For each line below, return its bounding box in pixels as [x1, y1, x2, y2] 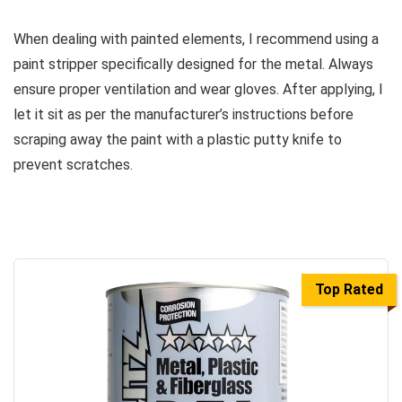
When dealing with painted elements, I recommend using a [13, 31, 379, 48]
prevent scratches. [13, 156, 133, 174]
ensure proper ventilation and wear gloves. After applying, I [13, 81, 383, 99]
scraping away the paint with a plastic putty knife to [13, 131, 342, 149]
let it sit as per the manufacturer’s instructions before [13, 106, 354, 124]
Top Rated [315, 281, 383, 299]
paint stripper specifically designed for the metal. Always [13, 56, 373, 74]
